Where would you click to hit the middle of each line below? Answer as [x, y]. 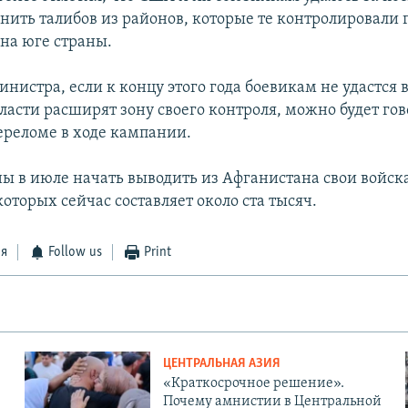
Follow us [76, 253]
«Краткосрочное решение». [253, 384]
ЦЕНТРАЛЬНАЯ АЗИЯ [221, 364]
